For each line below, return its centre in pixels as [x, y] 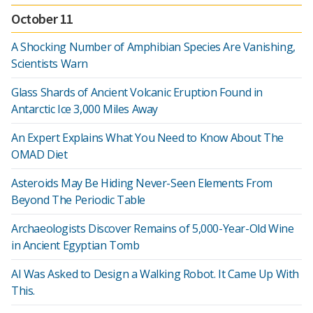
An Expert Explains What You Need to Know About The [148, 138]
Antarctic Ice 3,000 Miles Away [85, 109]
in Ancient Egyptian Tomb [75, 245]
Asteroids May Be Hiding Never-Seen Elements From [142, 183]
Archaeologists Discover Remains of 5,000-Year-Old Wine [153, 228]
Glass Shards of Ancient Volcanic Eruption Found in [137, 92]
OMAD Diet [39, 154]
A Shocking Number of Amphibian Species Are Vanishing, [153, 47]
